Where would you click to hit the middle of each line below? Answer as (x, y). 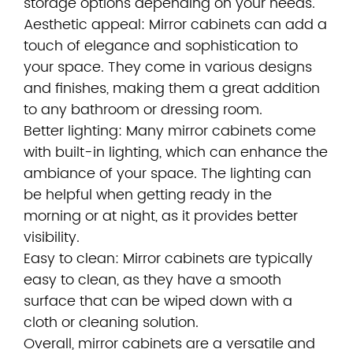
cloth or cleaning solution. (111, 323)
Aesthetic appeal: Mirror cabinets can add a (175, 25)
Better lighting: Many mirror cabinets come (170, 131)
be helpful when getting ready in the (148, 195)
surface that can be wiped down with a (158, 301)
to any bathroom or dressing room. (143, 110)
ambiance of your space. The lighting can (167, 174)
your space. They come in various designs (168, 67)
